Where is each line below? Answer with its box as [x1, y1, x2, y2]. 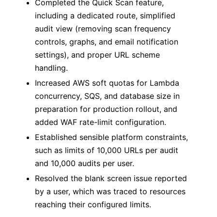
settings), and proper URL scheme [35, 50, 160, 60]
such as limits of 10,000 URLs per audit [35, 145, 178, 155]
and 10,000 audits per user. [35, 158, 134, 168]
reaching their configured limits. [35, 200, 151, 209]
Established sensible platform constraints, [35, 132, 188, 142]
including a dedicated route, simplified [35, 11, 175, 20]
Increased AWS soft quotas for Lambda [35, 78, 179, 88]
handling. [35, 63, 68, 73]
